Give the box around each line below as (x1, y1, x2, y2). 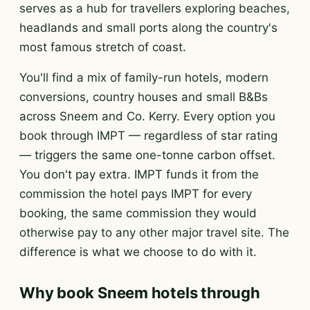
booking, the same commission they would (19, 206, 257, 220)
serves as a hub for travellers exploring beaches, (19, 1, 290, 15)
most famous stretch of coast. (19, 40, 186, 54)
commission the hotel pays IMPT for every (19, 187, 252, 201)
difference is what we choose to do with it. (19, 245, 257, 259)
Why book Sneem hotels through (19, 284, 260, 302)
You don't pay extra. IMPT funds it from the (19, 167, 259, 181)
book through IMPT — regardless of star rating (19, 129, 277, 143)
